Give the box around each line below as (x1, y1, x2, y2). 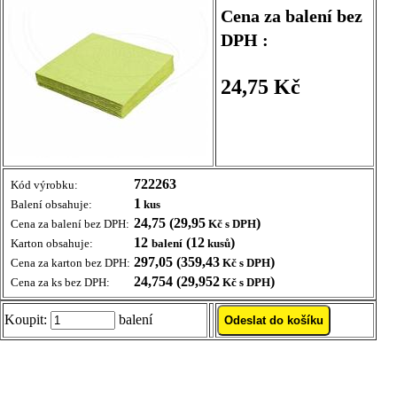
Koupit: (4, 312, 51, 327)
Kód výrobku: (11, 178, 78, 191)
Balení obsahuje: (11, 198, 92, 211)
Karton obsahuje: (11, 237, 93, 250)
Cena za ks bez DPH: (11, 276, 110, 289)
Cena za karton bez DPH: (11, 256, 130, 269)
